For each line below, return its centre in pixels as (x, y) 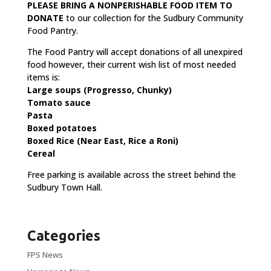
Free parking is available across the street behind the (131, 175)
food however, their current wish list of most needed (131, 64)
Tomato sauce (59, 103)
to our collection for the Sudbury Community (153, 18)
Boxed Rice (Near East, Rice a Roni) (103, 141)
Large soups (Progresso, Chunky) (99, 90)
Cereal (41, 153)
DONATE (45, 18)
